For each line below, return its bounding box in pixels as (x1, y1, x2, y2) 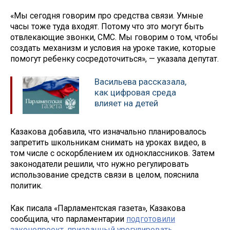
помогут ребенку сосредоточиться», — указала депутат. (10, 54, 219, 64)
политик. (10, 180, 43, 190)
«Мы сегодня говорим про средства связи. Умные (10, 11, 203, 21)
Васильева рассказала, (94, 76, 186, 87)
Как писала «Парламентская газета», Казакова (10, 203, 185, 214)
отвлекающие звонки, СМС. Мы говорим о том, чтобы (10, 32, 218, 43)
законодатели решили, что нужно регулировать (10, 159, 189, 169)
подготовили (126, 214, 175, 224)
